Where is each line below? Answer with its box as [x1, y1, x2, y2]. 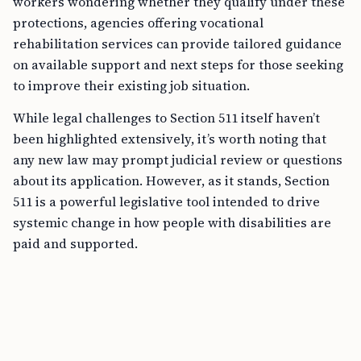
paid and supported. [13, 234, 138, 252]
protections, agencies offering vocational [13, 14, 263, 31]
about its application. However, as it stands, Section [13, 172, 330, 189]
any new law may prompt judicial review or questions [13, 151, 342, 168]
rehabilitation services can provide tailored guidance [13, 35, 342, 52]
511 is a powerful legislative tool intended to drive [13, 193, 320, 210]
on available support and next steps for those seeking [13, 56, 343, 73]
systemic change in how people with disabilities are [13, 214, 331, 231]
